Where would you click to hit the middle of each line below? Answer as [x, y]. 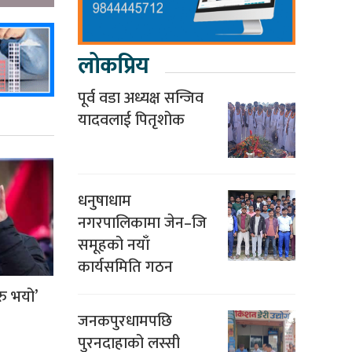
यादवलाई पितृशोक [131, 121]
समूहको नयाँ [114, 246]
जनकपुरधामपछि [125, 322]
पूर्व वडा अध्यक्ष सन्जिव [140, 99]
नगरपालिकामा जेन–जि [142, 224]
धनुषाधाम [104, 202]
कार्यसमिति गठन [125, 268]
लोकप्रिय [113, 66]
